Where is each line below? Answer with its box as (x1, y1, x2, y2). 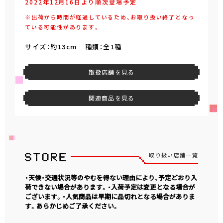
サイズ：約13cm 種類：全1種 (25, 41, 122, 51)
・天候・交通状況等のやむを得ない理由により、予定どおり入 (25, 173, 197, 183)
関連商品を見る (88, 93, 135, 103)
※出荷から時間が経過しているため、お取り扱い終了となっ (25, 12, 195, 21)
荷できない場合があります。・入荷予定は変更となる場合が (25, 182, 195, 192)
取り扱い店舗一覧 (149, 150, 198, 159)
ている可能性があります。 (25, 22, 101, 31)
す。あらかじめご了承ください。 (25, 201, 119, 211)
